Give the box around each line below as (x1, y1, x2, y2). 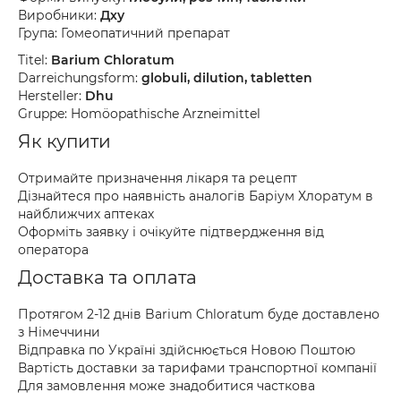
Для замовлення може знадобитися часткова (18, 378, 315, 394)
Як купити (18, 131, 111, 152)
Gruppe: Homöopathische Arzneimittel (18, 106, 260, 122)
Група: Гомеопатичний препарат (18, 25, 230, 41)
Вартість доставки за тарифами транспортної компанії (18, 360, 377, 376)
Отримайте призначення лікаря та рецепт (18, 170, 297, 186)
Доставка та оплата (18, 267, 197, 288)
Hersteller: (18, 88, 85, 104)
